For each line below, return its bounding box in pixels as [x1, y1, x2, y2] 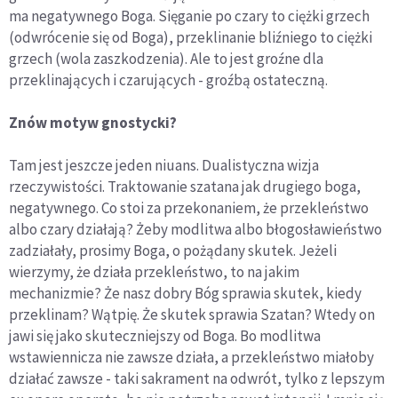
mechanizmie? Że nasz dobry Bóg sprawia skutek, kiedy [9, 283, 362, 304]
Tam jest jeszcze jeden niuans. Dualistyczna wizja [9, 155, 319, 176]
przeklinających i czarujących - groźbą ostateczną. [9, 70, 328, 91]
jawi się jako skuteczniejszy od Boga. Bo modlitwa [9, 326, 321, 346]
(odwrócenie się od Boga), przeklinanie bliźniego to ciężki [9, 28, 372, 48]
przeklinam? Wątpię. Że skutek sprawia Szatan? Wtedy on [9, 305, 375, 325]
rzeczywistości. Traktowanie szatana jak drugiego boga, [9, 177, 361, 197]
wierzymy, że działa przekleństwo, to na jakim [9, 262, 299, 283]
